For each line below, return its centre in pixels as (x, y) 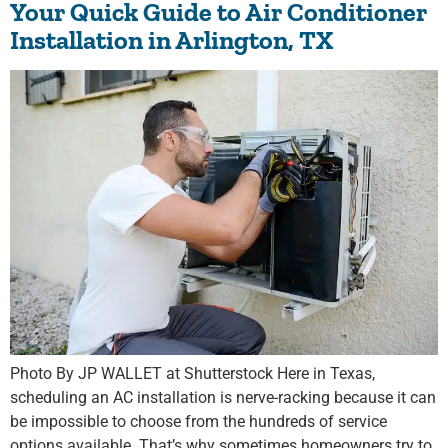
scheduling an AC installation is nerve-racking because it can (223, 398)
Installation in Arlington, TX (171, 39)
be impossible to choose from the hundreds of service (198, 422)
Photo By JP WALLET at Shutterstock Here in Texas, (192, 374)
